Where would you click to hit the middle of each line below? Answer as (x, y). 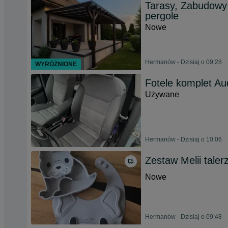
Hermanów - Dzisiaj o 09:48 (183, 217)
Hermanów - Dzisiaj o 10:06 (183, 139)
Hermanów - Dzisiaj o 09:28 (183, 62)
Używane (162, 94)
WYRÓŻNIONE (56, 64)
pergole (162, 16)
